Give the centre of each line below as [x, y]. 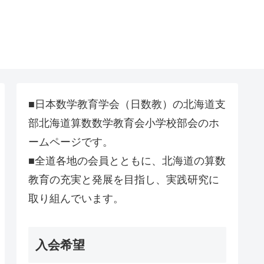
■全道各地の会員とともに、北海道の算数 [127, 161]
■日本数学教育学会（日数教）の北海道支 [127, 104]
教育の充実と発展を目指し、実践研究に [124, 179]
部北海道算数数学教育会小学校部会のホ [124, 123]
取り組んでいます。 [76, 198]
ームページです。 [71, 142]
